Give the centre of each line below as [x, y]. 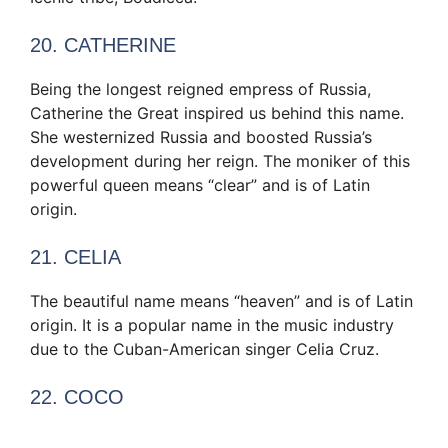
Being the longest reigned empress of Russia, [200, 89]
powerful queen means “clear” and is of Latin [200, 185]
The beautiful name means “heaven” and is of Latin [221, 301]
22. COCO [77, 397]
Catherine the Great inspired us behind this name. [217, 113]
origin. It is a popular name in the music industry [212, 325]
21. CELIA [75, 257]
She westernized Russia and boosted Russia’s [201, 137]
